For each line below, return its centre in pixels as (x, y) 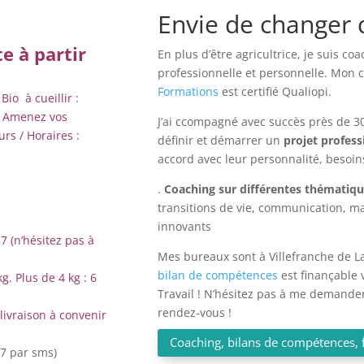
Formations (188, 91)
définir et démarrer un (221, 140)
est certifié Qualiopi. (275, 91)
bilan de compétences (218, 275)
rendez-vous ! (195, 312)
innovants (186, 226)
